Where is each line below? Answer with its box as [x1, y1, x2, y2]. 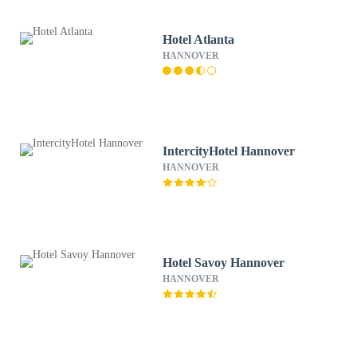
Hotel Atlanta [163, 33, 236, 46]
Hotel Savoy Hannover [163, 256, 285, 269]
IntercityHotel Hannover [163, 144, 296, 158]
